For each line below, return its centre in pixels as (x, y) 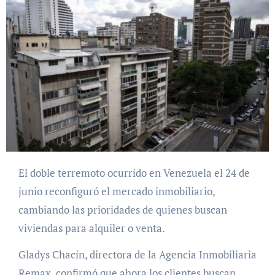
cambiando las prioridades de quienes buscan (122, 210)
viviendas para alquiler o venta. (91, 228)
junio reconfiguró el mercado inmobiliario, (116, 192)
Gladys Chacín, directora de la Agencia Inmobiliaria (137, 255)
